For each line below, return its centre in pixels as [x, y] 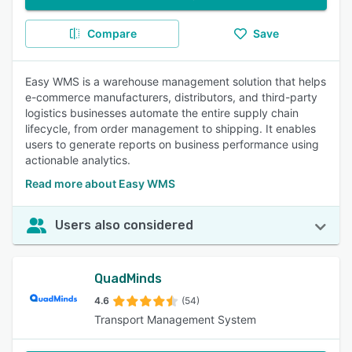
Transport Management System [175, 319]
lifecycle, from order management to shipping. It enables [170, 128]
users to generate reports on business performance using [172, 144]
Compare [112, 33]
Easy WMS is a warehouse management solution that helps [176, 81]
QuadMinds [128, 279]
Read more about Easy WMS [100, 183]
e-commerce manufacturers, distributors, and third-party [171, 97]
